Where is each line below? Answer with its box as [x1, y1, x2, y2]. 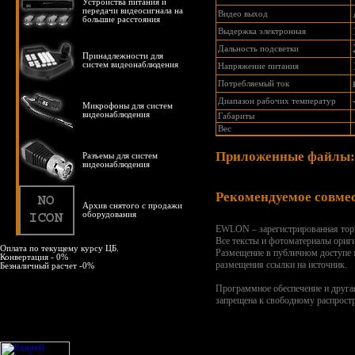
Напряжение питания [218, 62, 299, 71]
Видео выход [218, 10, 268, 18]
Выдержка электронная [218, 27, 306, 36]
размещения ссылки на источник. [216, 259, 347, 270]
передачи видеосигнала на [82, 6, 183, 15]
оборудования [82, 210, 136, 219]
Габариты [218, 112, 254, 120]
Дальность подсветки [218, 44, 299, 53]
